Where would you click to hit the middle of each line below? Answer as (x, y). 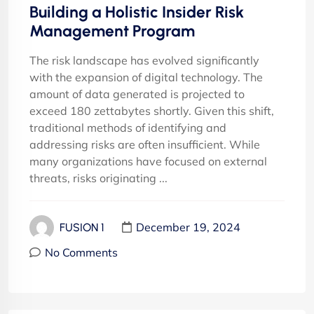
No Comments (81, 252)
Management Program (112, 30)
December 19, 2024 (188, 227)
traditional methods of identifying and (128, 127)
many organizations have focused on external (148, 161)
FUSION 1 (82, 227)
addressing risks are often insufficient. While (145, 144)
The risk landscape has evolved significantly (144, 60)
